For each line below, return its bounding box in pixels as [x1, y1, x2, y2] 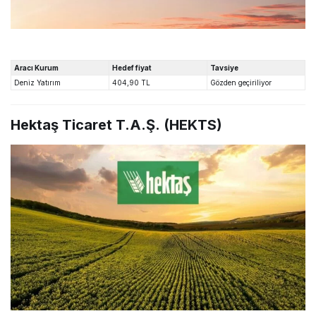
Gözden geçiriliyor [210, 78, 272, 87]
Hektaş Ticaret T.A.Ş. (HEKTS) [11, 116, 222, 134]
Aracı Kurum [14, 63, 59, 73]
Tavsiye [210, 63, 238, 73]
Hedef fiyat [112, 63, 152, 73]
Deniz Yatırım [14, 78, 61, 87]
